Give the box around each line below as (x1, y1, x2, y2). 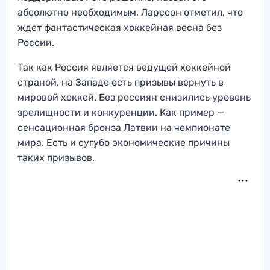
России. (17, 37, 54, 49)
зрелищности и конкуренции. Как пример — (17, 107, 224, 119)
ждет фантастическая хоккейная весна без (17, 22, 222, 34)
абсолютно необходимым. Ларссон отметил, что (17, 7, 243, 19)
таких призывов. (17, 152, 95, 164)
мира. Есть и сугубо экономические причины (17, 137, 230, 149)
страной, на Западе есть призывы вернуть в (17, 77, 224, 89)
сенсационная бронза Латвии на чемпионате (17, 122, 230, 134)
